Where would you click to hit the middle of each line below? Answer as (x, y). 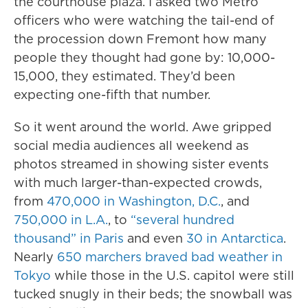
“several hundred (183, 220)
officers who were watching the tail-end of (144, 20)
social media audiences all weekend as (131, 145)
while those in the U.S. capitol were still (173, 275)
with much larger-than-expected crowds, (138, 183)
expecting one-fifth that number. (112, 95)
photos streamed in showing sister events (141, 164)
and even (155, 238)
